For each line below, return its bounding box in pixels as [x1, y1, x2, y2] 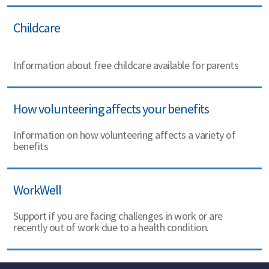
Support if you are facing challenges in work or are [13, 209, 223, 223]
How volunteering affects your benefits [13, 100, 209, 117]
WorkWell [13, 181, 61, 198]
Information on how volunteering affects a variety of [13, 128, 235, 142]
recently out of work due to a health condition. [13, 220, 209, 234]
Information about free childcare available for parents [13, 58, 238, 72]
